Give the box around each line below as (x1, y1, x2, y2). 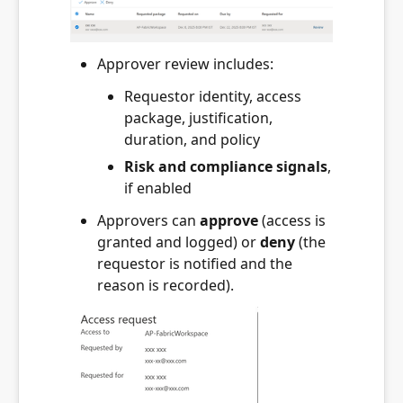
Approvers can (97, 210, 200, 231)
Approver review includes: (97, 54, 273, 75)
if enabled (124, 178, 192, 199)
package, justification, (124, 108, 273, 129)
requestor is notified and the (97, 254, 292, 274)
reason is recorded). (97, 275, 234, 296)
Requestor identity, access (124, 86, 301, 107)
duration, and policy (124, 130, 260, 150)
